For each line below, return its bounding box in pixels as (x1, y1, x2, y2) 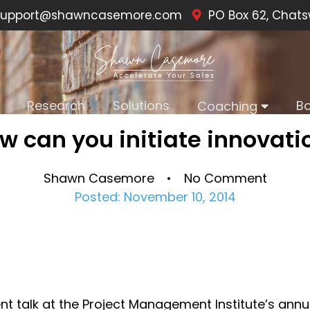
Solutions (112, 97, 170, 115)
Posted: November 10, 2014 (74, 188, 236, 206)
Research (26, 97, 85, 115)
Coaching (197, 98, 257, 116)
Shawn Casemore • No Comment (43, 170, 267, 187)
